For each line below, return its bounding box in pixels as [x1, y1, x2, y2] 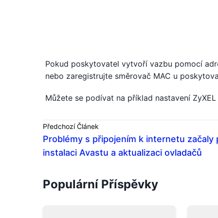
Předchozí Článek [43, 122, 99, 130]
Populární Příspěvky [43, 177, 158, 191]
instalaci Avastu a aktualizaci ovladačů [43, 147, 202, 158]
